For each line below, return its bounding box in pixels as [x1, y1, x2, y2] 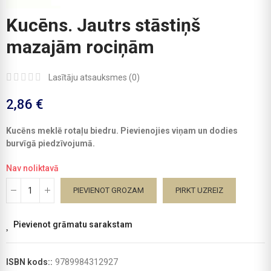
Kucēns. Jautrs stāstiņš [6, 14, 200, 36]
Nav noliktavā [6, 163, 59, 173]
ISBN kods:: [6, 256, 54, 267]
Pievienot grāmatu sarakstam [13, 219, 132, 229]
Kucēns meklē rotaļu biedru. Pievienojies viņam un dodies [6, 125, 238, 135]
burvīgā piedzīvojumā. [6, 138, 95, 148]
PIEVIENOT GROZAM [73, 185, 144, 195]
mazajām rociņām [6, 36, 154, 57]
